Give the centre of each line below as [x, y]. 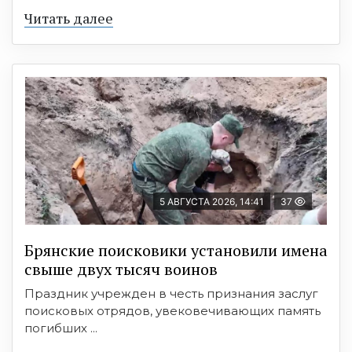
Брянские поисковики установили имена [176, 251]
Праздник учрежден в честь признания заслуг [171, 294]
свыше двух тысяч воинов [121, 269]
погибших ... [61, 328]
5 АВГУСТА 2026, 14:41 [212, 202]
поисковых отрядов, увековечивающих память [172, 311]
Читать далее [69, 18]
